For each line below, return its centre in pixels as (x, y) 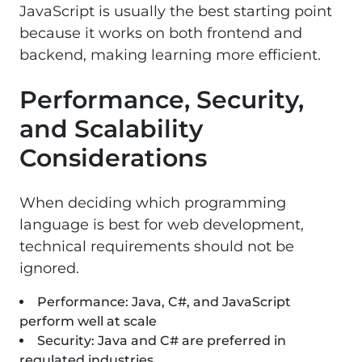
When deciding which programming (153, 202)
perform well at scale (88, 321)
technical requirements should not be (157, 246)
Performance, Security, (162, 99)
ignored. (49, 268)
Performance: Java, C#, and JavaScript (164, 301)
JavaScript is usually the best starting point (176, 11)
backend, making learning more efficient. (170, 55)
